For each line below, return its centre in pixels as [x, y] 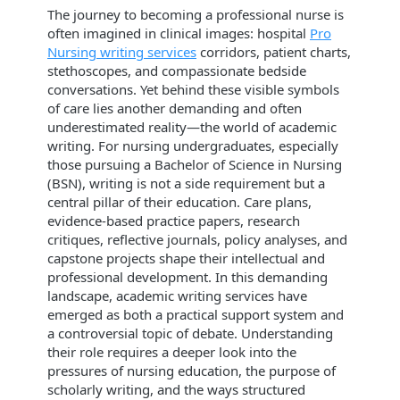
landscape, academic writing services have [177, 296]
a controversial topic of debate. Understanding [190, 333]
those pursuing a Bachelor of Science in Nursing [195, 164]
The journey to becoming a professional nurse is [196, 14]
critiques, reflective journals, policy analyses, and [197, 239]
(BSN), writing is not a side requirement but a [186, 183]
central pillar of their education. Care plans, [179, 202]
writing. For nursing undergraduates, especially [193, 146]
